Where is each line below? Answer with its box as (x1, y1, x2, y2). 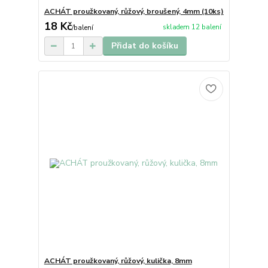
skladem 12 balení (162, 22, 221, 32)
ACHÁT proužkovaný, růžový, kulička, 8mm (44, 255, 192, 266)
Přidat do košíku (111, 40, 178, 52)
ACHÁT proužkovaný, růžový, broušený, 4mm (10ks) (44, 7, 224, 17)
